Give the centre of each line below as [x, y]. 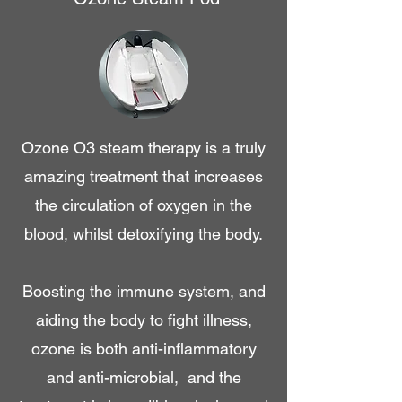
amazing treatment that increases [144, 176]
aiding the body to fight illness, [144, 320]
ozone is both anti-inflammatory [144, 349]
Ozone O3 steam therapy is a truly [144, 148]
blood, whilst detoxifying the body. [144, 234]
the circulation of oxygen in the [144, 205]
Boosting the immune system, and [144, 291]
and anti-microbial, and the [144, 377]
